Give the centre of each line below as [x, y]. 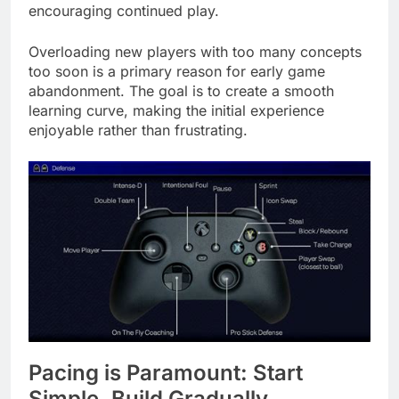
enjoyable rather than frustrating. [138, 130]
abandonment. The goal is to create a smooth [181, 91]
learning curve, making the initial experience [176, 111]
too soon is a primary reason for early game [177, 72]
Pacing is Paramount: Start [166, 372]
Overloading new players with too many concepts [195, 52]
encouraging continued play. [124, 11]
